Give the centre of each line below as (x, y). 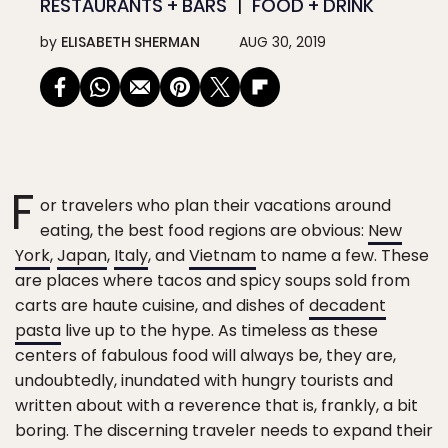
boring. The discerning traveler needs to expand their (224, 430)
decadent (347, 305)
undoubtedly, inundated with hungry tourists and (204, 380)
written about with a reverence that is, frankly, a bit (216, 405)
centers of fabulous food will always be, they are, (205, 355)
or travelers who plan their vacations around (215, 205)
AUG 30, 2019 (282, 42)
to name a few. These (342, 255)
